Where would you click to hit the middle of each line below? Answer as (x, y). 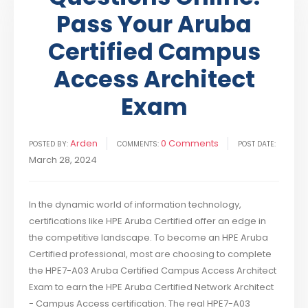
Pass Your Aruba (154, 25)
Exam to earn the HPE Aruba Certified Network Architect (152, 287)
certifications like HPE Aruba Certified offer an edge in (148, 221)
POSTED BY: (49, 144)
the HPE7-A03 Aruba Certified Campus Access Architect (153, 271)
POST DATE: (257, 144)
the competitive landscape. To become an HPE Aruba (149, 238)
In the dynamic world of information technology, (135, 205)
